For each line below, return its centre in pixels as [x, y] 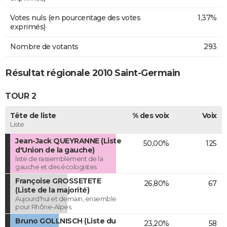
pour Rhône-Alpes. [44, 206]
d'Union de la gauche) [55, 150]
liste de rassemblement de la [59, 158]
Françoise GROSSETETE [58, 181]
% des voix [150, 115]
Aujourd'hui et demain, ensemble [66, 198]
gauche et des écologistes [56, 166]
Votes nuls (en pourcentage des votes [75, 17]
